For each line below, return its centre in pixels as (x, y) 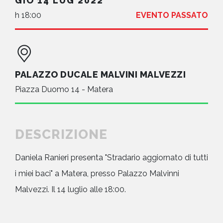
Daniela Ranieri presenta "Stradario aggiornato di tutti (111, 157)
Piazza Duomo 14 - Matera (64, 89)
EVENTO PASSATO (172, 15)
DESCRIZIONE (61, 134)
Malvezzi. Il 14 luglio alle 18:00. (70, 189)
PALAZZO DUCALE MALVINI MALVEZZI (101, 74)
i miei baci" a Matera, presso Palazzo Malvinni (97, 173)
